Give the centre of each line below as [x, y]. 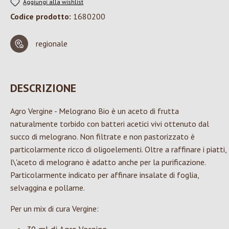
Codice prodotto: [42, 17]
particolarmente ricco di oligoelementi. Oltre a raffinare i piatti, [118, 150]
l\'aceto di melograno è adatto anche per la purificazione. [108, 162]
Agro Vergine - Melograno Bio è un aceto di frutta [95, 111]
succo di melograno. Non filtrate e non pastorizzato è [102, 137]
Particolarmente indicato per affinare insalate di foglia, [105, 175]
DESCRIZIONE [43, 88]
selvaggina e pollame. [48, 188]
